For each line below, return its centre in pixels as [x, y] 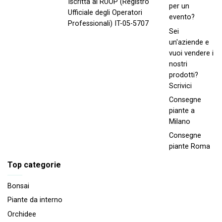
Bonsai [18, 186]
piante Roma [190, 147]
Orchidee [22, 214]
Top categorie [34, 165]
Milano [180, 121]
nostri [178, 64]
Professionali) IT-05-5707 [108, 24]
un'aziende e [189, 42]
